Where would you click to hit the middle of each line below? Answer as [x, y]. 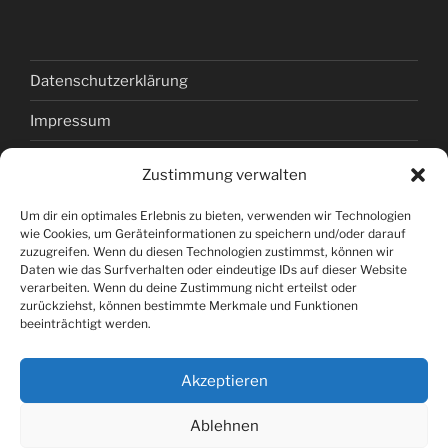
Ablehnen [224, 425]
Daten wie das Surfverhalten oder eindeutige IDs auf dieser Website [213, 269]
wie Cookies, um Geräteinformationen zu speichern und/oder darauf [213, 233]
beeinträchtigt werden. [85, 323]
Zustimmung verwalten [224, 175]
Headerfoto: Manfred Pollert [224, 318]
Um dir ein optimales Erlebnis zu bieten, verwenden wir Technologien [215, 215]
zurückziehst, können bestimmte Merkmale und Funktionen [189, 305]
